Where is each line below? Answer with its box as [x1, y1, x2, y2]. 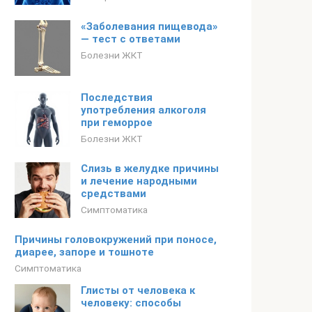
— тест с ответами [81, 33, 180, 45]
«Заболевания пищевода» [81, 20, 218, 33]
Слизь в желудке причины [81, 162, 219, 175]
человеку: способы [81, 297, 181, 309]
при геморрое [81, 116, 153, 129]
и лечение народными [81, 175, 197, 187]
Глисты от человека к [81, 284, 195, 297]
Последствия [81, 91, 153, 104]
